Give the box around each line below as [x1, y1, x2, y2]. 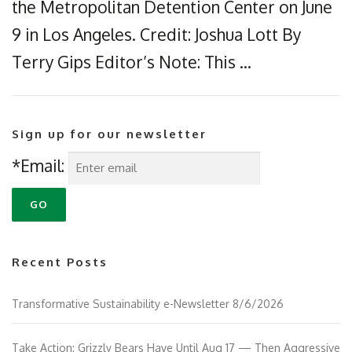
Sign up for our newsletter [12, 126, 207, 142]
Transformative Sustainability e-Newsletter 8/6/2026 [12, 297, 284, 311]
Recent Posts [12, 255, 108, 270]
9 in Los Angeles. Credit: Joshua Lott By [12, 24, 301, 46]
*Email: [12, 155, 64, 177]
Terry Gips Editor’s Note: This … [12, 51, 251, 73]
